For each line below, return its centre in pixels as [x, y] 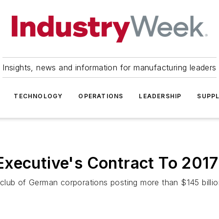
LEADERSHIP [160, 96]
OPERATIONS [101, 96]
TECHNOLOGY [38, 96]
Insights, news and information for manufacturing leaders [109, 67]
